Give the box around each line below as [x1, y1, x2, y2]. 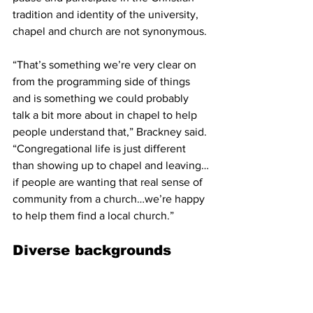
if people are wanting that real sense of [13, 176, 205, 189]
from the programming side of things [13, 75, 193, 88]
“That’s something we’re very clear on [13, 59, 199, 71]
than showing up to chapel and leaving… [13, 159, 209, 172]
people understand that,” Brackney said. [13, 126, 210, 138]
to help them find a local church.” [13, 210, 174, 222]
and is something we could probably [13, 92, 191, 105]
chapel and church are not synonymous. [13, 25, 207, 38]
